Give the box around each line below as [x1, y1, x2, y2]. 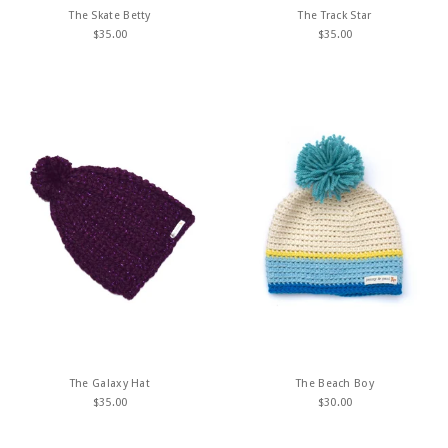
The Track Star [298, 9, 372, 22]
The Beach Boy [296, 377, 374, 390]
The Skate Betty [69, 9, 151, 22]
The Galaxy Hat [69, 377, 151, 390]
